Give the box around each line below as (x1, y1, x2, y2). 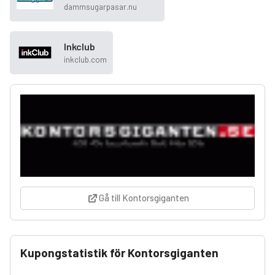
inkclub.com (64, 55, 107, 65)
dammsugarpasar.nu (64, 2, 137, 12)
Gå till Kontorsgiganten (98, 192, 189, 204)
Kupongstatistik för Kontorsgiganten (20, 246, 219, 260)
